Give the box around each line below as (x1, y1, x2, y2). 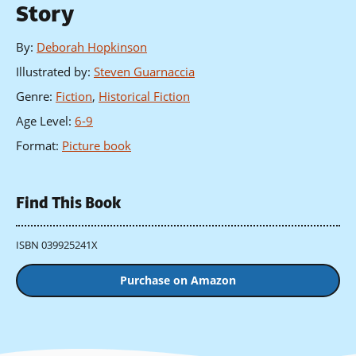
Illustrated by (16, 64, 87, 80)
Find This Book (16, 192, 121, 215)
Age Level (16, 113, 68, 130)
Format (16, 137, 56, 154)
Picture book (62, 137, 131, 154)
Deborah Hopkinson (37, 39, 147, 56)
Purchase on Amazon (120, 273, 236, 288)
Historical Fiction (99, 88, 190, 105)
